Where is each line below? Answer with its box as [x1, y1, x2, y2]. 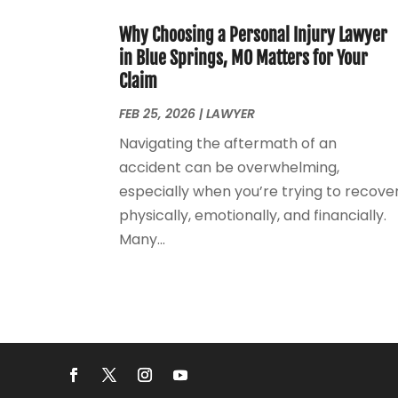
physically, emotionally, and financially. [119, 204, 387, 226]
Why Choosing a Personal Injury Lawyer [119, 23, 388, 46]
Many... [119, 228, 166, 250]
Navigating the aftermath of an [119, 132, 338, 154]
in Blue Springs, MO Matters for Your [119, 46, 369, 69]
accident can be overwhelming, [119, 156, 340, 178]
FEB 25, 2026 [119, 104, 196, 123]
